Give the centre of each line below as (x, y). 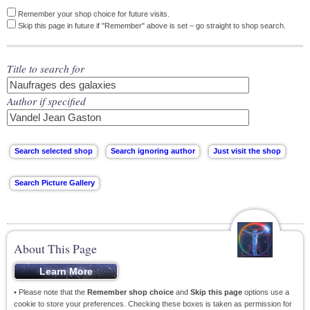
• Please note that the (51, 292)
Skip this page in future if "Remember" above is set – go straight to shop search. (151, 26)
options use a (266, 292)
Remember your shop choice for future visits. (93, 14)
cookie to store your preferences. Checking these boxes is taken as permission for (153, 304)
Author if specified (46, 101)
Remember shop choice (130, 292)
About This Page (55, 248)
